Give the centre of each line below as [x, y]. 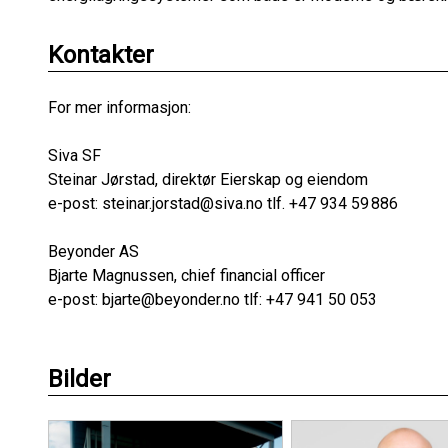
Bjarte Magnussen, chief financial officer [186, 275]
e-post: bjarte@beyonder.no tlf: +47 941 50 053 [212, 299]
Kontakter [101, 55]
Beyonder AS [93, 251]
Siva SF [74, 155]
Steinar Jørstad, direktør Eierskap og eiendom [208, 179]
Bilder [79, 379]
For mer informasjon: [119, 107]
